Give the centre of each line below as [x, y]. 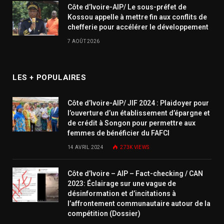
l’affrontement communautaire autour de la [139, 203]
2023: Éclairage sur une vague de [122, 183]
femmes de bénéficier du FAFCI [118, 133]
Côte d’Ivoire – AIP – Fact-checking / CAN [135, 173]
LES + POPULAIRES [49, 77]
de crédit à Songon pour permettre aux [131, 123]
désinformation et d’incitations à [122, 193]
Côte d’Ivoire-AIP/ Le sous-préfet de [127, 7]
